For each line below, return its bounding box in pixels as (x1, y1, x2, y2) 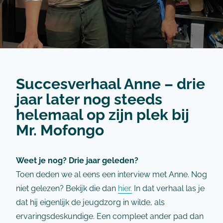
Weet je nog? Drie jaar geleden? (16, 156, 138, 165)
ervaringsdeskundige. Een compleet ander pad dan (16, 212, 204, 221)
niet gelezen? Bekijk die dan (16, 184, 118, 193)
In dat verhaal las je (132, 184, 205, 193)
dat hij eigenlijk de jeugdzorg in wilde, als (16, 198, 165, 207)
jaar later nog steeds (16, 90, 162, 108)
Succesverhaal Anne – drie (16, 75, 205, 93)
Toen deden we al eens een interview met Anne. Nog (16, 170, 207, 179)
